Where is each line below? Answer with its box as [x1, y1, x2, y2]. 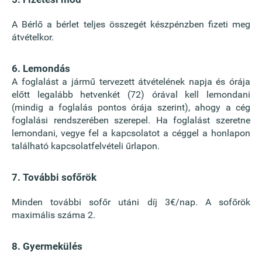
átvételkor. [12, 32, 54, 43]
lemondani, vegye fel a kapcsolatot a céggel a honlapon [12, 127, 250, 139]
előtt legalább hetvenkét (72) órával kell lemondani [12, 89, 250, 100]
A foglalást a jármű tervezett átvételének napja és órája [12, 76, 250, 87]
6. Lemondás [12, 63, 70, 74]
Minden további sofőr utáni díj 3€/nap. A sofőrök [12, 196, 250, 208]
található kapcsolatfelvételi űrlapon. [12, 140, 160, 151]
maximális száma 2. [12, 209, 95, 220]
